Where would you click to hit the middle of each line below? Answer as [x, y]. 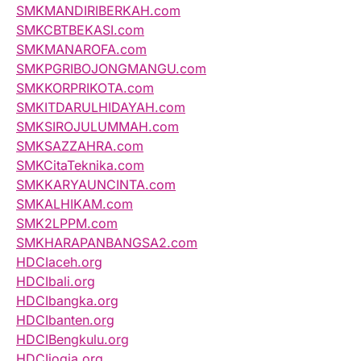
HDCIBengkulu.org [73, 340]
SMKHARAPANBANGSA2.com [107, 243]
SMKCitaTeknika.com [80, 166]
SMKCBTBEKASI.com [80, 30]
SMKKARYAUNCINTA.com [96, 185]
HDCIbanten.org [65, 320]
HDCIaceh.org [59, 262]
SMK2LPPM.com [67, 224]
